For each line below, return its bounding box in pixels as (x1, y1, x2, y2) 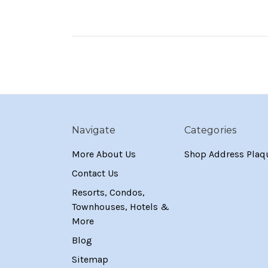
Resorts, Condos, (72, 186, 145, 198)
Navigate (72, 124, 115, 136)
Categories (184, 124, 237, 136)
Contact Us (72, 167, 118, 179)
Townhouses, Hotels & (72, 200, 169, 212)
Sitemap (72, 253, 108, 265)
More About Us (72, 148, 136, 160)
